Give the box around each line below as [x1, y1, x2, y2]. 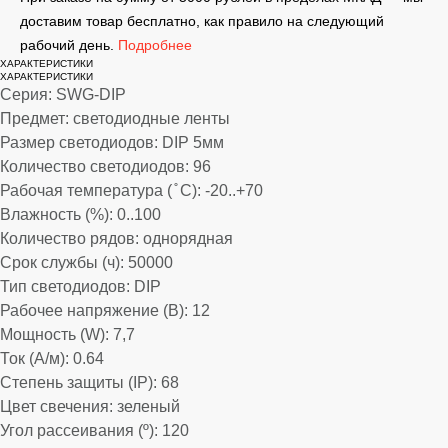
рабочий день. [20, 37, 118, 53]
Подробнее [118, 37, 192, 53]
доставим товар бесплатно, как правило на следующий [20, 13, 384, 29]
